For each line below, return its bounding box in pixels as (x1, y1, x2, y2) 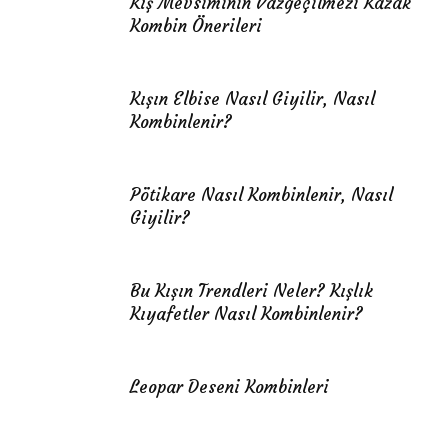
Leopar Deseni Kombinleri (130, 376, 329, 398)
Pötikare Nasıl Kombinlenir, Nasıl (130, 184, 393, 206)
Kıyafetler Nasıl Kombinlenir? (130, 303, 363, 325)
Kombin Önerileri (130, 15, 262, 37)
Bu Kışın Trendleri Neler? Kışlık (130, 280, 373, 302)
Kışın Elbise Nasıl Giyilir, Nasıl (130, 88, 375, 110)
